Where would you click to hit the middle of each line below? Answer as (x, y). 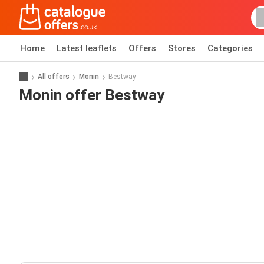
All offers (54, 76)
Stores (182, 48)
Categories (230, 48)
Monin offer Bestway (92, 95)
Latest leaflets (87, 48)
